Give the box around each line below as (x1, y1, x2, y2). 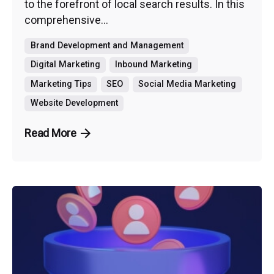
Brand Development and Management (30, 40, 183, 51)
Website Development (30, 98, 118, 109)
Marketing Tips (30, 78, 92, 89)
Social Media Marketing (138, 78, 237, 89)
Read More (24, 127, 76, 140)
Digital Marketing (30, 59, 100, 70)
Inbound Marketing (115, 59, 193, 70)
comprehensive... (24, 13, 108, 27)
